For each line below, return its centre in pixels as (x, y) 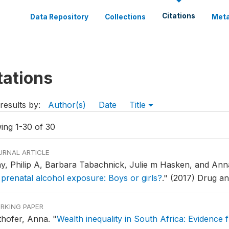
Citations (179, 16)
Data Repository (59, 17)
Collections (125, 17)
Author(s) (67, 105)
